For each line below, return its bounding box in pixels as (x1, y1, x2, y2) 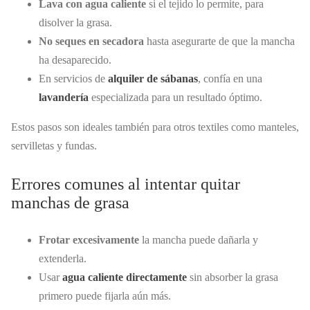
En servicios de (39, 73, 108, 85)
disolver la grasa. (39, 17, 112, 29)
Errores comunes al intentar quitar (11, 175, 240, 194)
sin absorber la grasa (187, 271, 278, 284)
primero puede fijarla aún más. (39, 290, 171, 302)
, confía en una (198, 73, 262, 85)
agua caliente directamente (62, 271, 187, 284)
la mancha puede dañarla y (139, 234, 258, 246)
